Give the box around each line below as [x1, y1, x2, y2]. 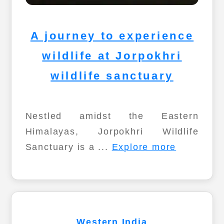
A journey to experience [30, 29, 194, 42]
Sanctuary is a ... [25, 141, 112, 152]
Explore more [111, 141, 176, 152]
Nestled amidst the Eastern [25, 110, 199, 121]
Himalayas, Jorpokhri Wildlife [25, 126, 199, 136]
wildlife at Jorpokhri [42, 49, 182, 62]
